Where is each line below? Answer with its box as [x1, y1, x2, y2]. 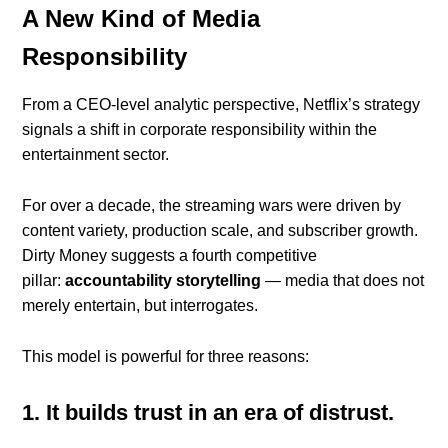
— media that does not [261, 272, 425, 290]
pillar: [22, 272, 66, 290]
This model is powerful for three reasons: [22, 348, 310, 366]
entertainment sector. [22, 146, 170, 164]
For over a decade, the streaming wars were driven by [22, 197, 402, 215]
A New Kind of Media [22, 5, 261, 33]
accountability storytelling [65, 272, 262, 290]
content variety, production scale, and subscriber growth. [22, 222, 419, 240]
